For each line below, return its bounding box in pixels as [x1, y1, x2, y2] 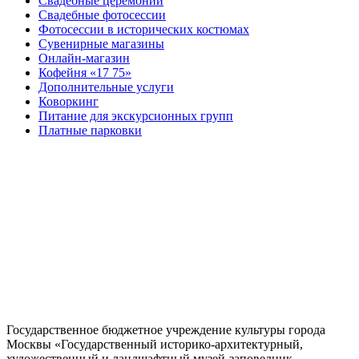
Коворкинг [38, 95, 99, 109]
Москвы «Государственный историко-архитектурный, [6, 337, 303, 351]
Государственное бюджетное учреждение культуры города [6, 322, 325, 337]
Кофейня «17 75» [38, 66, 131, 80]
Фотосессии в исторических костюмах [38, 22, 249, 37]
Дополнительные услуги [38, 80, 174, 95]
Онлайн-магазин [38, 51, 130, 66]
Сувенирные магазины [38, 37, 164, 51]
